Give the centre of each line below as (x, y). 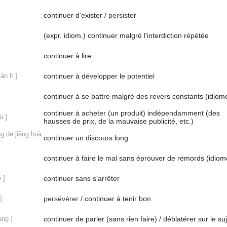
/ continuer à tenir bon (115, 199)
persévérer (61, 199)
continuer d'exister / (76, 15)
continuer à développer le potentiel (99, 76)
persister (122, 15)
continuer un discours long (86, 138)
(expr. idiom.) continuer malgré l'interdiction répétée (126, 35)
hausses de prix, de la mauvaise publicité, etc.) (119, 121)
